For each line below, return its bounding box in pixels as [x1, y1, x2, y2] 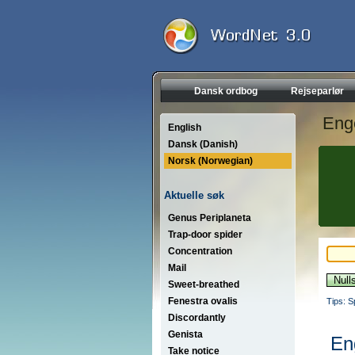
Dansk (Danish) [168, 139, 238, 150]
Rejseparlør [291, 86, 344, 97]
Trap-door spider [168, 228, 242, 240]
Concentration [168, 245, 232, 257]
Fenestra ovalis [168, 295, 238, 307]
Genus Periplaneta [168, 212, 251, 223]
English [168, 122, 201, 133]
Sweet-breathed [168, 278, 239, 290]
